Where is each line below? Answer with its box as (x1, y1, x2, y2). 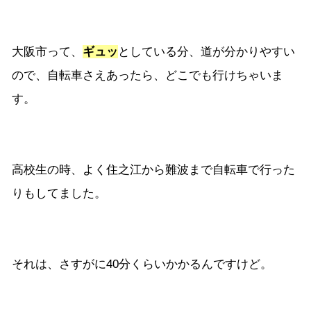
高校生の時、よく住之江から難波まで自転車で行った (12, 163, 295, 177)
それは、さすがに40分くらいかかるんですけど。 (12, 258, 272, 271)
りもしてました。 (12, 187, 106, 201)
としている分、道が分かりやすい (118, 45, 295, 59)
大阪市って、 (12, 45, 83, 59)
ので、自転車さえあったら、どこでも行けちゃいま (12, 69, 283, 83)
